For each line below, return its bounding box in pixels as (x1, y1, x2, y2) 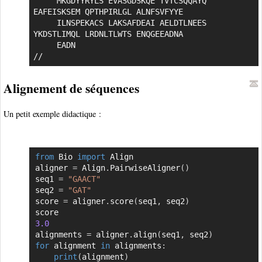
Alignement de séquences (4, 78, 139, 97)
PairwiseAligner (109, 163, 180, 173)
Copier (224, 152, 253, 162)
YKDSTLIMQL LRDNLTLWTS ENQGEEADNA (33, 29, 183, 39)
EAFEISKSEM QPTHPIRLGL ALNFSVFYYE (33, 7, 183, 17)
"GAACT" (67, 174, 101, 184)
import (77, 151, 105, 161)
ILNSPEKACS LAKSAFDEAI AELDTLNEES (33, 18, 57, 28)
